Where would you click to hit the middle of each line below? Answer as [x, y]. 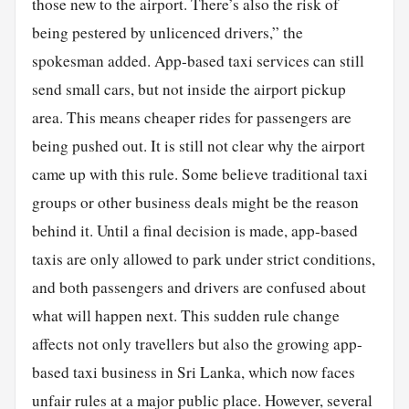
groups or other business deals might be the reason [195, 202]
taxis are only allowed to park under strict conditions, [203, 258]
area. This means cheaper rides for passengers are [191, 117]
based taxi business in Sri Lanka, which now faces [193, 372]
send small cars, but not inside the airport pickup [189, 89]
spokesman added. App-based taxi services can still [198, 60]
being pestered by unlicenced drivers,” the [167, 32]
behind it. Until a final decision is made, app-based [194, 230]
